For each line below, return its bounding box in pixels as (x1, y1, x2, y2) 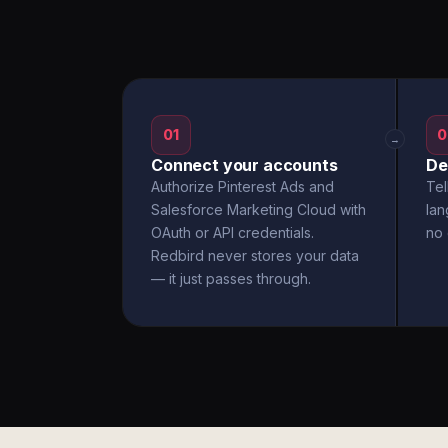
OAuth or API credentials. (151, 224, 314, 241)
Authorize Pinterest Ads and (151, 178, 334, 195)
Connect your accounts (151, 155, 338, 175)
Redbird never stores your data (151, 247, 359, 264)
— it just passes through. (151, 270, 311, 287)
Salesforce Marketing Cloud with (151, 201, 366, 218)
